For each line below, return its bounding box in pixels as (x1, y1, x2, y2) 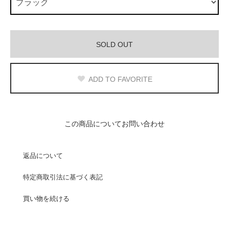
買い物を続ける (23, 195, 70, 202)
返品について (23, 152, 63, 159)
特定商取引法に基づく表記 (23, 173, 103, 181)
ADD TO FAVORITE (88, 75, 152, 83)
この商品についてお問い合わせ (64, 120, 165, 128)
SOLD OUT (96, 40, 133, 49)
